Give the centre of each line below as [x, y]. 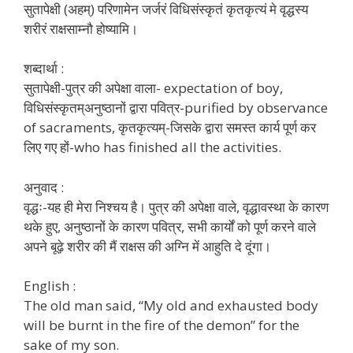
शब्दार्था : [44, 69]
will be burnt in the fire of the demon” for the [162, 325]
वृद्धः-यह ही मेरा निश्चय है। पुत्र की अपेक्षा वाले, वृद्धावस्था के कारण [176, 206]
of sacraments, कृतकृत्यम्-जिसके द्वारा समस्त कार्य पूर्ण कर [170, 128]
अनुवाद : [44, 187]
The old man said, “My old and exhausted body [171, 306]
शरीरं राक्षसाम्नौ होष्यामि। [81, 28]
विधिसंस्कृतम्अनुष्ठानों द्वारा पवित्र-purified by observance [176, 108]
